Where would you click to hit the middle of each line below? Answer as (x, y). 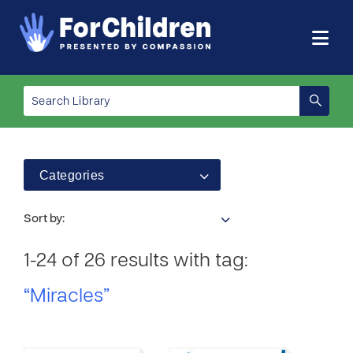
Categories (72, 175)
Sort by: (44, 219)
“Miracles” (67, 297)
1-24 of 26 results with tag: (136, 262)
